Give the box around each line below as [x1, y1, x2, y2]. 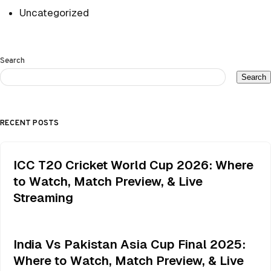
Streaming [13, 191, 73, 205]
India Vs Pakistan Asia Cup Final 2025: [13, 237, 246, 252]
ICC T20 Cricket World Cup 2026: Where [13, 158, 253, 172]
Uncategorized [19, 7, 89, 19]
